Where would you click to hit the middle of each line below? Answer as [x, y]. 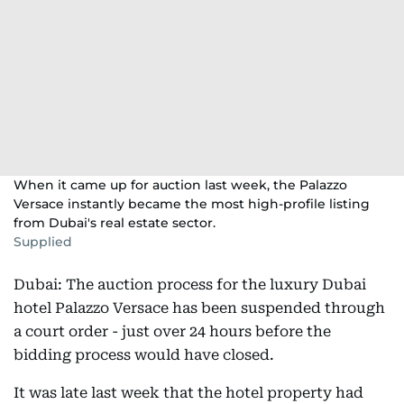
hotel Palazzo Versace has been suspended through [199, 308]
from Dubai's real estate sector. [115, 223]
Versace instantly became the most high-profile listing [192, 204]
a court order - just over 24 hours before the [172, 331]
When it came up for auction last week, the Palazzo [180, 185]
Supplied [43, 242]
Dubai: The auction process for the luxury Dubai [190, 285]
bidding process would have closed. [144, 355]
